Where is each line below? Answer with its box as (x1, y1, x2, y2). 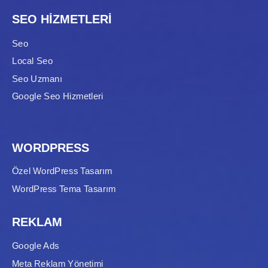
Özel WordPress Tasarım (12, 166, 112, 176)
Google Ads (12, 240, 59, 251)
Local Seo (12, 56, 53, 66)
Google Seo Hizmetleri (12, 92, 103, 102)
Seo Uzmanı (12, 74, 62, 84)
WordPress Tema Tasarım (12, 184, 115, 194)
